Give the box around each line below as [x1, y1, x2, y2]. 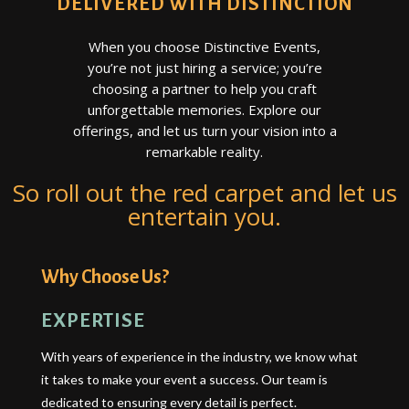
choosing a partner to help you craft [92, 79, 317, 98]
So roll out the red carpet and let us [12, 175, 397, 209]
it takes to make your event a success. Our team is [40, 371, 328, 387]
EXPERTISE [40, 309, 145, 331]
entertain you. [128, 199, 281, 233]
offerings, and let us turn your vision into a [72, 121, 337, 140]
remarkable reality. [146, 142, 263, 161]
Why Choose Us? [40, 266, 169, 287]
